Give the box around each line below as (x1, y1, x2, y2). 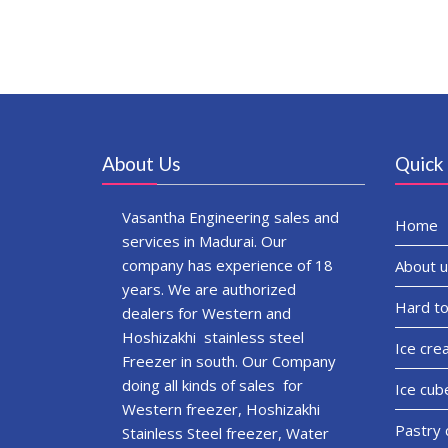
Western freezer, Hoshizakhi (122, 398, 320, 419)
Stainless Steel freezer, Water (122, 422, 333, 443)
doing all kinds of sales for (122, 374, 303, 395)
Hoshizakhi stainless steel (122, 326, 304, 347)
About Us (102, 151, 181, 175)
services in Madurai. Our (122, 230, 287, 251)
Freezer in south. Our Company (122, 350, 336, 371)
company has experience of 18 (122, 254, 333, 275)
